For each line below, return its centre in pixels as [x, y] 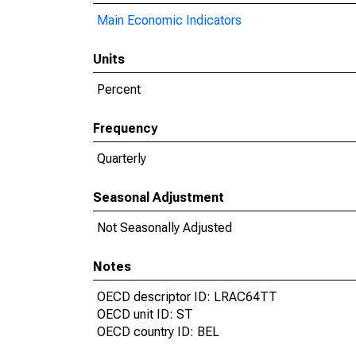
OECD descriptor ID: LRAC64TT [187, 297]
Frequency [125, 128]
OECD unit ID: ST [145, 314]
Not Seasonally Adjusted [164, 228]
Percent [119, 89]
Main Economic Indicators [169, 20]
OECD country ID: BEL [158, 332]
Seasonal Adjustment [159, 197]
